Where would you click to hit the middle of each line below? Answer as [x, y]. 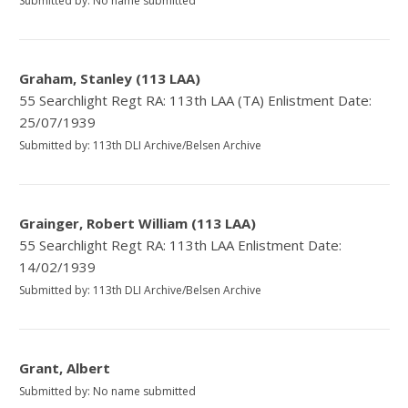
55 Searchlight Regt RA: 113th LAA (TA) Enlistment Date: [196, 101]
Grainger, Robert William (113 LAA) [138, 224]
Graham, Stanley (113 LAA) [110, 79]
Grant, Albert [65, 368]
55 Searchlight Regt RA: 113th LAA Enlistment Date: [181, 245]
